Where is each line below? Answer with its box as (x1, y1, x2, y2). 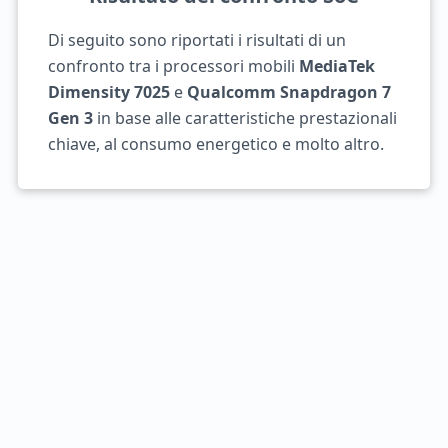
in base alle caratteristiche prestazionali (92, 107, 397, 129)
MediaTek (298, 55, 375, 77)
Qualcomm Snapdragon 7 (186, 81, 391, 103)
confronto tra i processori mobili (47, 55, 299, 77)
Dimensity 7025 (47, 81, 170, 103)
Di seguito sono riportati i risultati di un (47, 29, 346, 51)
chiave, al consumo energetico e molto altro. (47, 133, 384, 155)
